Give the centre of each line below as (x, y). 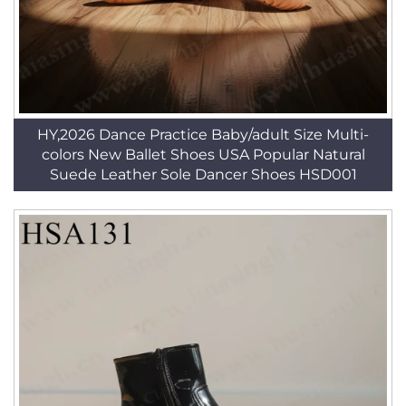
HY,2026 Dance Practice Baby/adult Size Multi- (203, 135)
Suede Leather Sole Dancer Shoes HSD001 (203, 174)
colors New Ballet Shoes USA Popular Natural (203, 155)
